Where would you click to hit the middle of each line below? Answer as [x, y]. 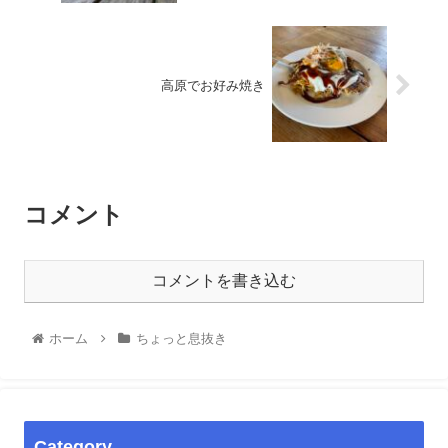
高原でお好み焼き [213, 85]
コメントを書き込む [224, 280]
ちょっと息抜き [181, 338]
